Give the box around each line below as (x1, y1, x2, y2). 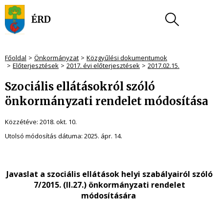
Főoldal (5, 53, 26, 62)
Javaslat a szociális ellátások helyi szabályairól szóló (6, 169, 213, 179)
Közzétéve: (5, 117, 40, 126)
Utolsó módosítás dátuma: (5, 131, 84, 140)
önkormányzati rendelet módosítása (5, 94, 208, 108)
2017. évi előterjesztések (66, 61, 140, 70)
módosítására (81, 190, 138, 201)
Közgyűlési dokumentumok (87, 53, 167, 62)
